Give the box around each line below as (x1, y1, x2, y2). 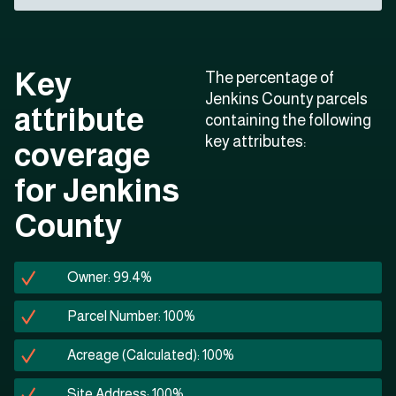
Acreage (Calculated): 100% (67, 347, 234, 363)
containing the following (205, 111, 371, 130)
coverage (14, 137, 150, 174)
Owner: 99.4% (67, 270, 152, 286)
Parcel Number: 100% (67, 308, 195, 324)
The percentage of (205, 69, 334, 88)
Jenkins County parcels (205, 90, 368, 109)
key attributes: (205, 133, 306, 151)
